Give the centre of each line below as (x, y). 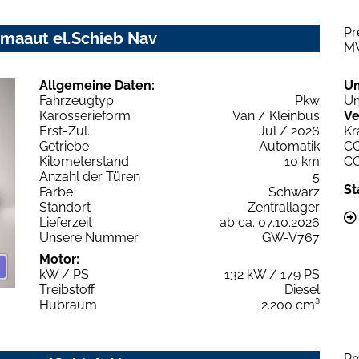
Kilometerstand (84, 161)
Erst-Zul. (65, 131)
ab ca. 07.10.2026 (270, 222)
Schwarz (294, 192)
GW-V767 (291, 237)
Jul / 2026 (289, 131)
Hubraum (68, 305)
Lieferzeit (66, 222)
